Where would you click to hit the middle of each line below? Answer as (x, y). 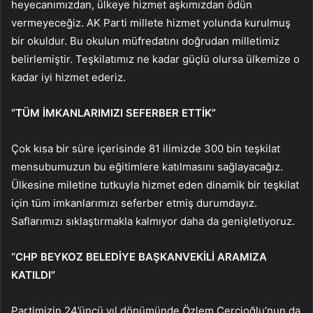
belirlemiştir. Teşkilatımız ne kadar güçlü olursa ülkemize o (155, 59)
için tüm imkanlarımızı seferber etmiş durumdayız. (134, 203)
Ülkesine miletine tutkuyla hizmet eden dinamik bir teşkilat (155, 184)
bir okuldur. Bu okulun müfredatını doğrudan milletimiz (145, 41)
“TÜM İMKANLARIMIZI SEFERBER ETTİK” (114, 112)
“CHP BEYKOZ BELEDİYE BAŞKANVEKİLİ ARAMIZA (139, 256)
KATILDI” (33, 275)
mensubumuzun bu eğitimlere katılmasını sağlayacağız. (147, 166)
